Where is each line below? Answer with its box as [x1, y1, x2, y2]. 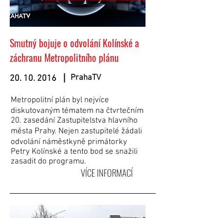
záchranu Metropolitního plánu [10, 50, 119, 65]
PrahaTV [71, 73, 101, 83]
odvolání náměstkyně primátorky [11, 137, 127, 147]
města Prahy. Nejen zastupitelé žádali [11, 127, 142, 136]
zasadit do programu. [11, 157, 86, 166]
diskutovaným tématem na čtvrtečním [11, 106, 144, 116]
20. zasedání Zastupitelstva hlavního [11, 116, 138, 126]
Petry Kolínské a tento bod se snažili [11, 147, 138, 157]
